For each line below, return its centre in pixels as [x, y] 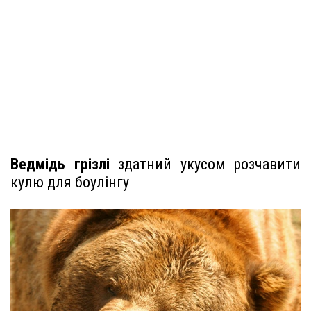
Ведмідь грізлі [60, 165]
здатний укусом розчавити [205, 165]
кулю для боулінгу [70, 183]
